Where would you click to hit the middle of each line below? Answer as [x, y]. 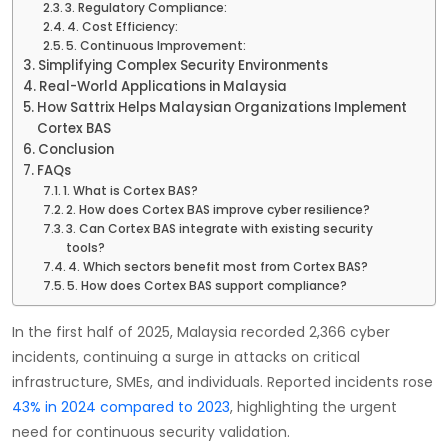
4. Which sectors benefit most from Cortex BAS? [218, 266]
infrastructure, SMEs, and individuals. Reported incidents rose [222, 381]
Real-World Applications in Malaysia [162, 86]
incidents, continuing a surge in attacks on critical [186, 356]
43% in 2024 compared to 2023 [121, 406]
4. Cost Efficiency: [123, 26]
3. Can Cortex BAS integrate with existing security [220, 228]
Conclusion [75, 149]
